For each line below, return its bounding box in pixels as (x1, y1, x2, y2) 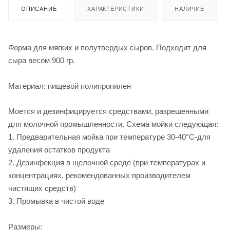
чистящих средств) (8, 184, 76, 193)
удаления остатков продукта (8, 145, 110, 155)
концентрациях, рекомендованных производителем (8, 171, 190, 180)
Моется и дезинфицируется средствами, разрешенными (8, 107, 208, 116)
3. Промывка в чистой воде (8, 197, 104, 206)
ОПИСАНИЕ (21, 5, 57, 12)
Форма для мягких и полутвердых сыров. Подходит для (8, 43, 206, 52)
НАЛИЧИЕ (175, 5, 204, 12)
